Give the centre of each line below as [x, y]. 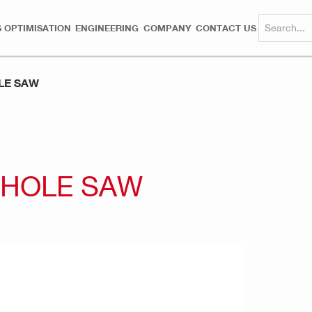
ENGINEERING [107, 28]
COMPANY [167, 28]
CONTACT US [226, 28]
